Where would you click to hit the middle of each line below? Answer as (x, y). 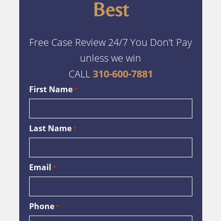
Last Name (50, 128)
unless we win (110, 58)
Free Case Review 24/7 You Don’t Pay (110, 42)
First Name (51, 89)
